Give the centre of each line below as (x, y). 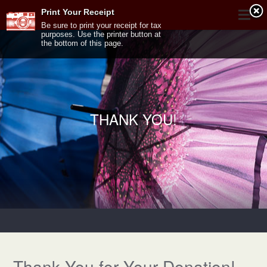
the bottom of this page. (82, 43)
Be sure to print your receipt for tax (101, 25)
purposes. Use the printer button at (101, 34)
